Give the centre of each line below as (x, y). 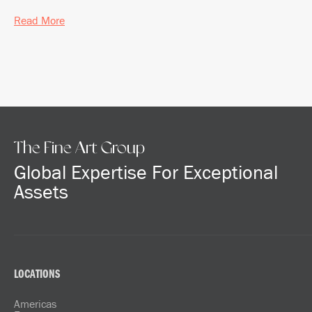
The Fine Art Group (79, 148)
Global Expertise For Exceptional (146, 171)
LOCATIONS (37, 274)
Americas (35, 303)
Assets (41, 191)
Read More (39, 20)
